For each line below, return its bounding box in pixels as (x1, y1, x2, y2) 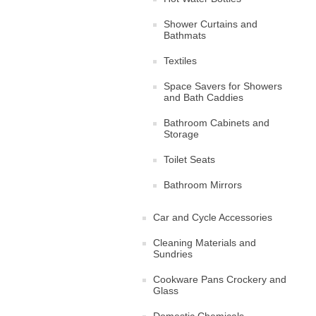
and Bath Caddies (164, 92, 243, 103)
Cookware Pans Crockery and (153, 274, 286, 285)
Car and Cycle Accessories (153, 212, 272, 223)
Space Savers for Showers (164, 80, 282, 92)
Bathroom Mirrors (164, 179, 242, 190)
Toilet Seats (164, 154, 215, 165)
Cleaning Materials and (153, 237, 256, 248)
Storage (164, 128, 199, 140)
